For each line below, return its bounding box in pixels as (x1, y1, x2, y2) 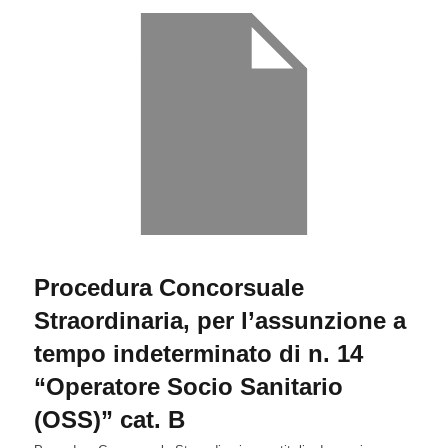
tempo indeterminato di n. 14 (34, 339, 363, 367)
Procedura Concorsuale (34, 273, 304, 301)
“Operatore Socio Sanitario (34, 372, 343, 400)
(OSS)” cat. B (34, 405, 185, 433)
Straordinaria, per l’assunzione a (34, 306, 406, 334)
